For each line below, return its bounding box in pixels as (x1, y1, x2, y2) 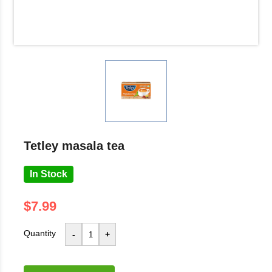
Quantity (24, 228, 56, 238)
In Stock (30, 169, 67, 179)
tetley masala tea (30, 139, 124, 152)
